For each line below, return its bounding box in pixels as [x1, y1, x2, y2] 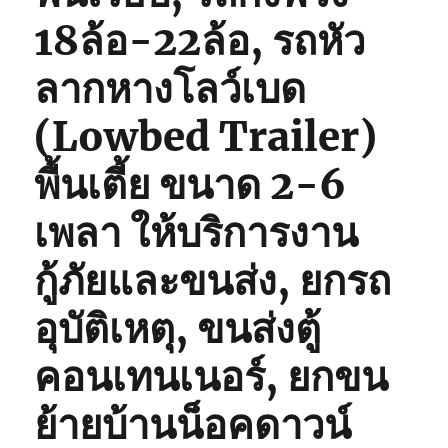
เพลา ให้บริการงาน [34, 207, 359, 258]
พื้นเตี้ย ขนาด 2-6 [34, 159, 347, 210]
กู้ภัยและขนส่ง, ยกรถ [34, 255, 392, 306]
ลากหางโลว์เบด [34, 63, 307, 114]
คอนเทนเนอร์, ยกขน [34, 351, 389, 402]
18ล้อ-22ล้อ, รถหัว [34, 15, 366, 66]
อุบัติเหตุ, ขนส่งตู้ [34, 303, 322, 354]
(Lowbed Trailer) [34, 111, 378, 162]
